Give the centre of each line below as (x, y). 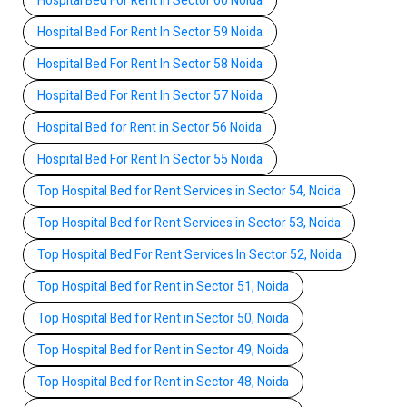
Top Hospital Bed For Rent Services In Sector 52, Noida (189, 254)
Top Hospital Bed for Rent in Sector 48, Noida (163, 382)
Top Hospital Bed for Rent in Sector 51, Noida (163, 286)
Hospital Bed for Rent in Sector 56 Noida (149, 127)
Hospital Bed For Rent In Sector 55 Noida (150, 159)
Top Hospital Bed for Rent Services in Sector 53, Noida (189, 223)
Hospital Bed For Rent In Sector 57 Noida (150, 95)
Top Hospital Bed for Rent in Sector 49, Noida (163, 350)
